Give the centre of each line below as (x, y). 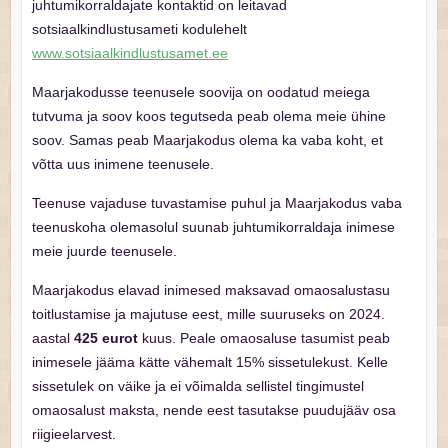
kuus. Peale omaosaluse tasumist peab (263, 338)
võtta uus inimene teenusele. (122, 164)
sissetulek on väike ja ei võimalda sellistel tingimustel (197, 386)
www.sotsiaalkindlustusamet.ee (129, 53)
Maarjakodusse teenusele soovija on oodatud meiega (200, 92)
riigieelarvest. (73, 434)
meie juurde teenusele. (104, 251)
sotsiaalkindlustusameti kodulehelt (139, 29)
